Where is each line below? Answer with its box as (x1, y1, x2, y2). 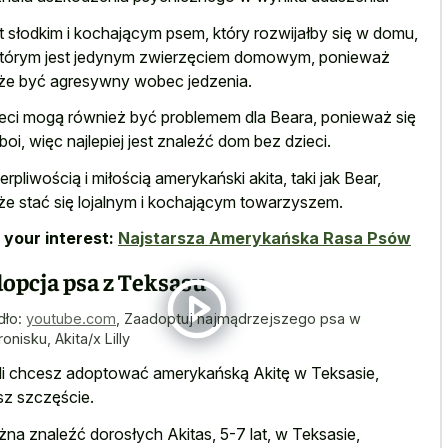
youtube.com (26, 309, 116, 327)
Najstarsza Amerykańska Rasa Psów (118, 228, 411, 249)
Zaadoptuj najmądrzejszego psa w (124, 309, 361, 327)
